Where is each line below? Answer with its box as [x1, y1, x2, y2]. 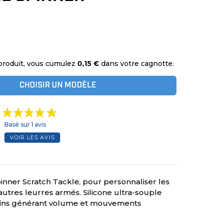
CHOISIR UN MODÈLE [20, 82, 96, 89]
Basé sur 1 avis [4, 121, 46, 128]
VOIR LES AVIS [10, 134, 55, 141]
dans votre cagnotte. [99, 59, 174, 68]
